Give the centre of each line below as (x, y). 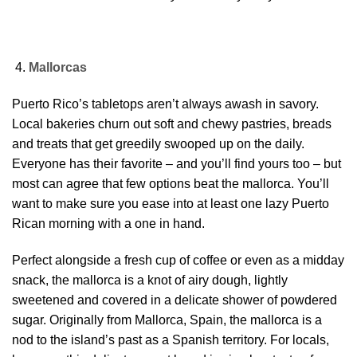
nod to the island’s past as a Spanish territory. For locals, (171, 339)
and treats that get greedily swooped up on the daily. (158, 144)
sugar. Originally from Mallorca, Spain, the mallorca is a (167, 320)
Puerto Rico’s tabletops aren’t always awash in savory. (165, 104)
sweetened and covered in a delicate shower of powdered (175, 300)
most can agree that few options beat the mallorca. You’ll (171, 184)
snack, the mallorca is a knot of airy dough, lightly (150, 280)
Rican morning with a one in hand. (108, 224)
